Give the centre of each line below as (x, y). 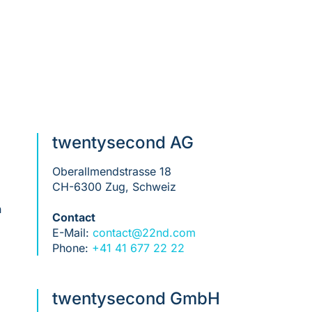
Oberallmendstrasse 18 (111, 171)
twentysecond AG (123, 142)
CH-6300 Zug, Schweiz (114, 186)
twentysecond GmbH (136, 299)
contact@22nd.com (144, 232)
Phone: (72, 248)
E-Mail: (72, 232)
